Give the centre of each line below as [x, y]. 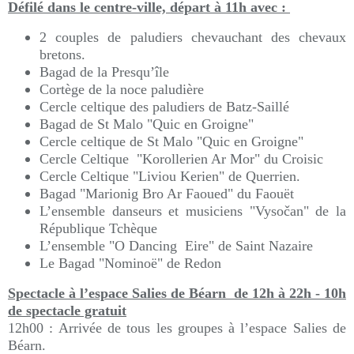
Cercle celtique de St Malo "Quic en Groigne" [171, 141]
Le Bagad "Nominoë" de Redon [130, 263]
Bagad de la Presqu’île [104, 72]
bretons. [62, 55]
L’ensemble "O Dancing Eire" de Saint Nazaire [176, 246]
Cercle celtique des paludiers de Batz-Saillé [164, 107]
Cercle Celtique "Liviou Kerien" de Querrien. [170, 176]
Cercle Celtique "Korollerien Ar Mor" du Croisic [181, 159]
